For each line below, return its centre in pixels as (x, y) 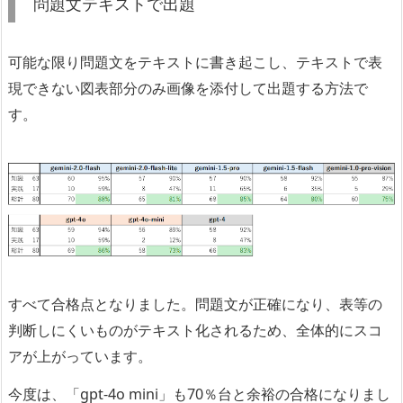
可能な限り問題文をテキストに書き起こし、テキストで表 (195, 62)
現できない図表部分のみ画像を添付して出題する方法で (188, 88)
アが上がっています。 (80, 356)
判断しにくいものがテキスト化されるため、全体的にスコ (195, 330)
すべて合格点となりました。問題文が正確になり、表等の (195, 304)
